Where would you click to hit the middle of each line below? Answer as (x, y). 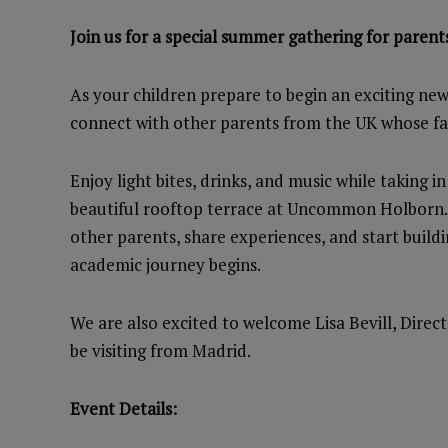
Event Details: (123, 408)
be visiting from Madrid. (162, 350)
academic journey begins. (165, 264)
